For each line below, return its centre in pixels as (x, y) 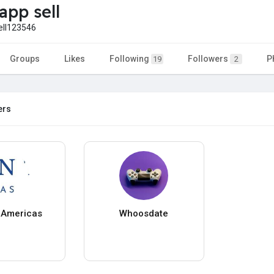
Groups (25, 58)
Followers (209, 58)
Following (130, 58)
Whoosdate (144, 213)
